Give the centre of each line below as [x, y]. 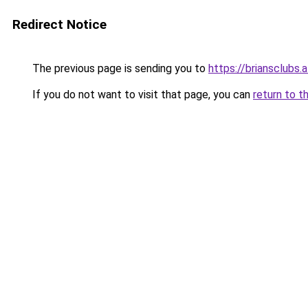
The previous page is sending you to [119, 68]
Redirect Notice [59, 24]
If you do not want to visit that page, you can [141, 95]
